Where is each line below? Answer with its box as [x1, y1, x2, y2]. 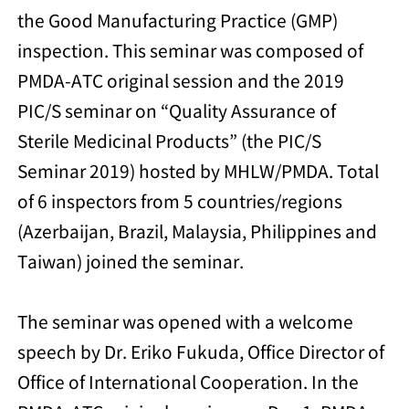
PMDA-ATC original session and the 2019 [17, 68, 345, 93]
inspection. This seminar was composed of [17, 37, 364, 63]
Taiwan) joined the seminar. [17, 248, 245, 274]
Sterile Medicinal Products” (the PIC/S [17, 128, 322, 153]
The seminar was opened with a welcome [17, 309, 354, 334]
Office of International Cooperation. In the [17, 369, 360, 394]
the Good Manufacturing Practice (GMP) [17, 7, 339, 33]
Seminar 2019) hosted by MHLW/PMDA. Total [17, 158, 380, 184]
